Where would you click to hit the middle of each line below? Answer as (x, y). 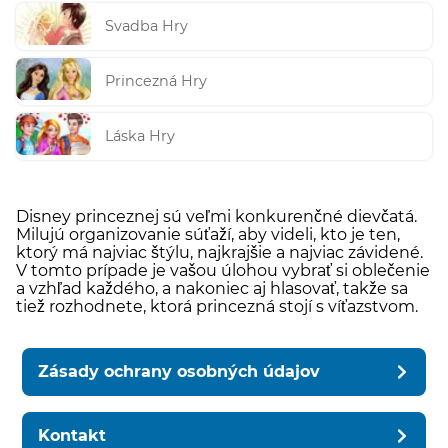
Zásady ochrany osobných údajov (179, 371)
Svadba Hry (147, 26)
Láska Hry (140, 136)
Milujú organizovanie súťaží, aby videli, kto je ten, (208, 234)
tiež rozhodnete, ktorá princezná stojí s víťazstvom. (217, 306)
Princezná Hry (156, 81)
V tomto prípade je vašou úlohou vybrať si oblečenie (223, 270)
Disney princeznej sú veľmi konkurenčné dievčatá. (216, 216)
